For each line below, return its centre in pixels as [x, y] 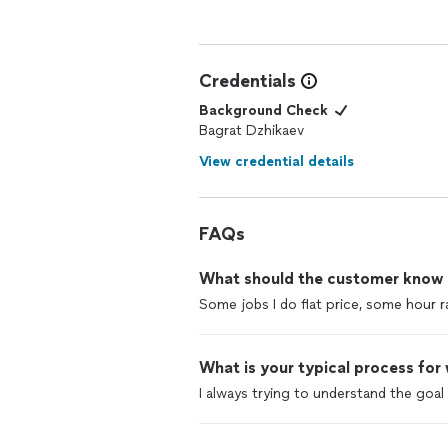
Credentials [247, 81]
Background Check [263, 110]
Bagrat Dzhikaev [251, 130]
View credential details [276, 161]
